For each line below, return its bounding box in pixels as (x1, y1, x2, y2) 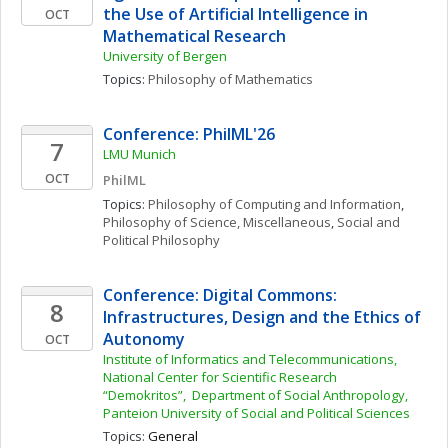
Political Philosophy (103, 231, 220, 249)
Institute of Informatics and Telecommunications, (103, 350, 397, 368)
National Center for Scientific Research (103, 368, 337, 386)
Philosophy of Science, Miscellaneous (103, 213, 331, 231)
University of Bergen (103, 47, 227, 65)
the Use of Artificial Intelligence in (103, 3, 368, 25)
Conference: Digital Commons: (103, 284, 337, 306)
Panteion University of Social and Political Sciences (103, 404, 410, 422)
